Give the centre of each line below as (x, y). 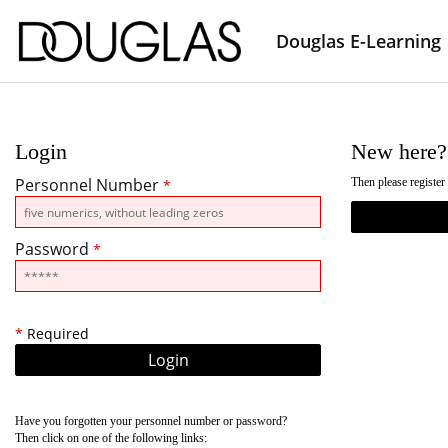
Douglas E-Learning (358, 40)
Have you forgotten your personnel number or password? (152, 421)
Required (56, 333)
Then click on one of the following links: (111, 438)
